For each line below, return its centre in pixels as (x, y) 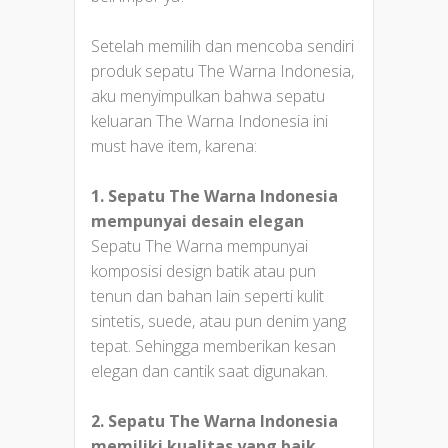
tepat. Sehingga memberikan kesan (213, 346)
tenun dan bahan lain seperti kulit (207, 296)
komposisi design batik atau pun (203, 271)
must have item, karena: (174, 146)
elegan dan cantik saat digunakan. (209, 371)
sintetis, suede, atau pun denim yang (218, 321)
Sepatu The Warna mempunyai (199, 246)
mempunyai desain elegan (197, 221)
